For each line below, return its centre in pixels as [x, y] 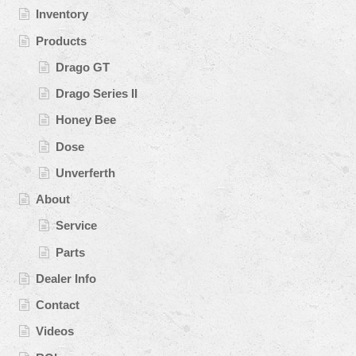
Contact [58, 305]
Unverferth [85, 172]
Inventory [62, 14]
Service [76, 226]
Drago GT [82, 67]
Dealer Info [66, 278]
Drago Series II [96, 94]
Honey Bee [85, 120]
